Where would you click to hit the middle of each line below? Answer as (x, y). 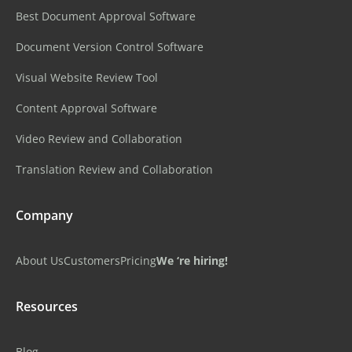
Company (44, 215)
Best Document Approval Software (106, 16)
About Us (40, 260)
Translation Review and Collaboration (114, 169)
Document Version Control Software (110, 46)
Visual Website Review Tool (87, 77)
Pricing (138, 260)
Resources (47, 306)
